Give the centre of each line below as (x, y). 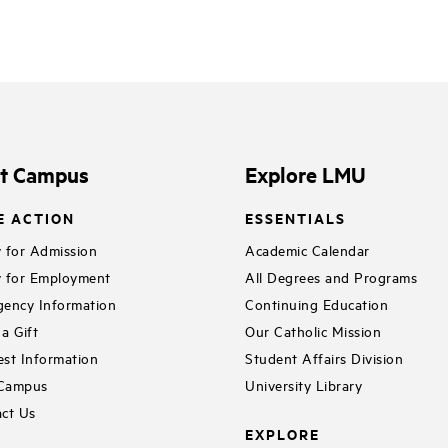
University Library (304, 384)
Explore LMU (306, 173)
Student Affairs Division (324, 357)
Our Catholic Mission (313, 330)
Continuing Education (317, 303)
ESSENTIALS (296, 218)
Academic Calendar (307, 249)
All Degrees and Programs (331, 276)
